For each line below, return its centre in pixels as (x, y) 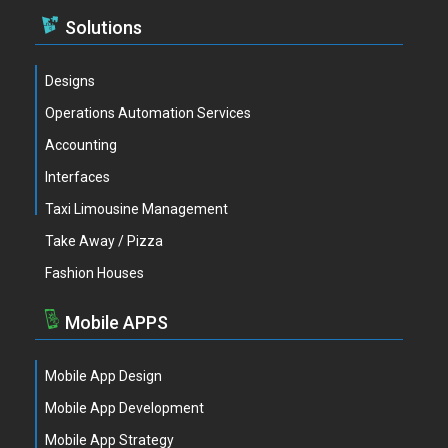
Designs (70, 81)
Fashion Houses (94, 273)
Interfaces (77, 177)
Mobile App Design (103, 376)
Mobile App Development (124, 408)
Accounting (81, 145)
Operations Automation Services (148, 113)
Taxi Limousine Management (136, 209)
